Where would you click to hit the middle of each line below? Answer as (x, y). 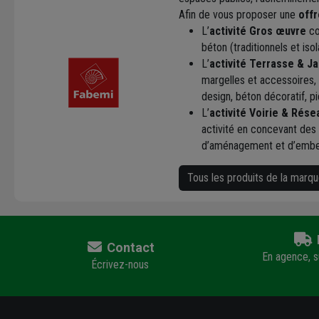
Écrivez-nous (120, 265)
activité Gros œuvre (258, 31)
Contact (129, 248)
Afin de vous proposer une (239, 15)
